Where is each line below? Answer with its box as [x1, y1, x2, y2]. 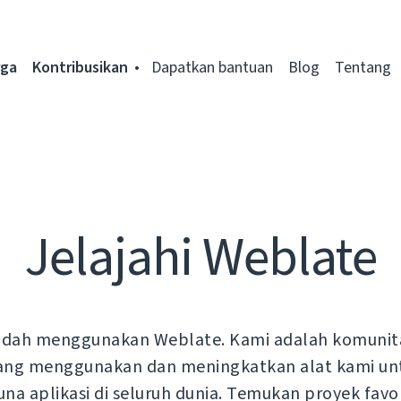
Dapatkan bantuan [151, 56, 273, 78]
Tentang [335, 56, 391, 78]
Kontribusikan [32, 56, 128, 78]
